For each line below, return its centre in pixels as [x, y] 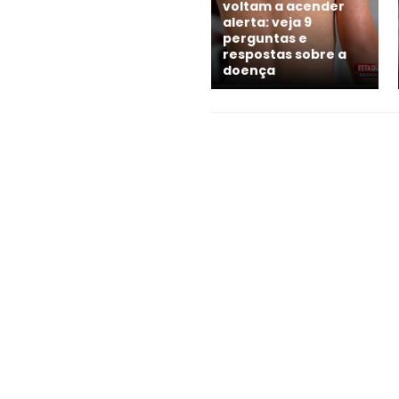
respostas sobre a [285, 54]
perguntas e [265, 38]
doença [249, 70]
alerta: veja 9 [267, 22]
